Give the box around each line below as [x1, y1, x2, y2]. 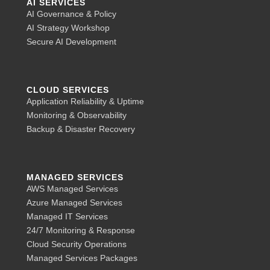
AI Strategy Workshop [27, 23, 110, 33]
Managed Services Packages [27, 253, 137, 263]
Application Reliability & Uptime [27, 96, 144, 107]
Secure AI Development [27, 37, 116, 47]
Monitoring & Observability [27, 110, 127, 121]
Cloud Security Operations [27, 239, 127, 250]
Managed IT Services [27, 212, 108, 222]
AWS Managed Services [27, 184, 118, 194]
